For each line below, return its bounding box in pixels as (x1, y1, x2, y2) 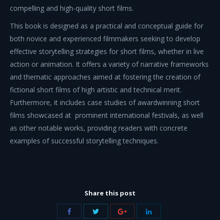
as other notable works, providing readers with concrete (10, 123, 188, 133)
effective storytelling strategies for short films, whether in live (10, 47, 204, 56)
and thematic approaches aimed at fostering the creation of (10, 72, 200, 82)
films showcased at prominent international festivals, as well (10, 110, 203, 120)
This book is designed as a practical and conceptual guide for (10, 21, 203, 30)
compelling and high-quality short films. (10, 3, 134, 13)
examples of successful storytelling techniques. (10, 136, 159, 145)
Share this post (84, 189, 136, 197)
